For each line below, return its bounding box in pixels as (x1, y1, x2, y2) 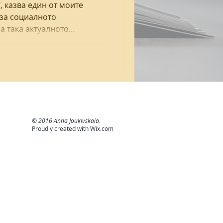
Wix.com (90, 124, 113, 132)
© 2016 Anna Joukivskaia (32, 116, 99, 124)
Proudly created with (32, 124, 90, 132)
